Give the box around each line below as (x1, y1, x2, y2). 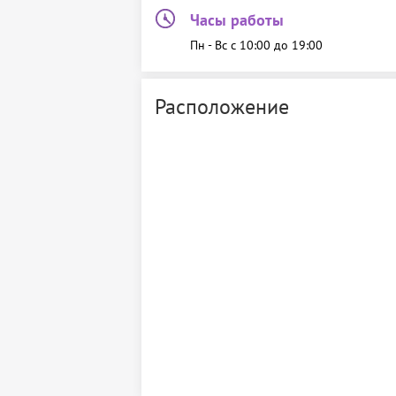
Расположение (155, 93, 289, 120)
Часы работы (190, 10, 284, 30)
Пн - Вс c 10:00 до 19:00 (190, 37, 323, 53)
